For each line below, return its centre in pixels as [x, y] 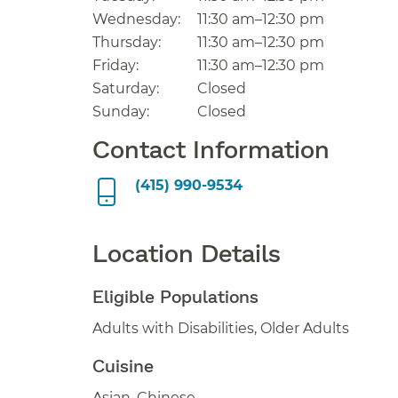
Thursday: [127, 43]
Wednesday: [136, 20]
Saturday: [126, 89]
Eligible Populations [175, 296]
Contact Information [211, 149]
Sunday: [121, 112]
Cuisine [123, 366]
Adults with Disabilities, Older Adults [305, 329]
